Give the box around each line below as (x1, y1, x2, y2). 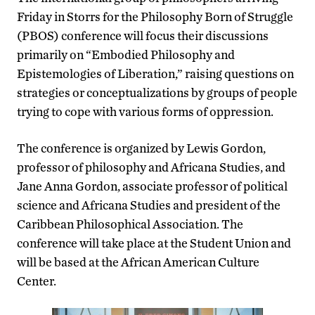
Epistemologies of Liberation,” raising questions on (17, 65, 294, 81)
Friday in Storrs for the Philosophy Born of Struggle (17, 8, 293, 24)
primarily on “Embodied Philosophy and (17, 46, 235, 62)
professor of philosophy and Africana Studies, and (17, 159, 285, 174)
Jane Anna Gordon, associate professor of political (17, 178, 288, 193)
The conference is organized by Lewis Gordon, (17, 140, 266, 155)
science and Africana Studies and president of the (17, 197, 283, 212)
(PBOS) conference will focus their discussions (17, 27, 269, 43)
